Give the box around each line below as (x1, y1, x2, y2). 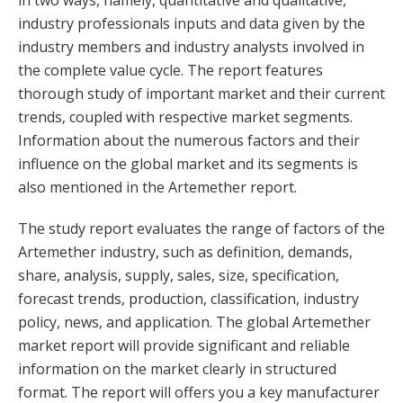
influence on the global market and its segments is (18, 154, 358, 174)
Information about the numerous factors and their (18, 130, 360, 150)
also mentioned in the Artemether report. (18, 177, 297, 197)
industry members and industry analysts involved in (18, 37, 364, 57)
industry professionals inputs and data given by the (18, 13, 365, 33)
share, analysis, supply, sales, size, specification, (18, 265, 339, 285)
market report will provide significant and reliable (18, 336, 350, 355)
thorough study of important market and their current (18, 84, 385, 103)
